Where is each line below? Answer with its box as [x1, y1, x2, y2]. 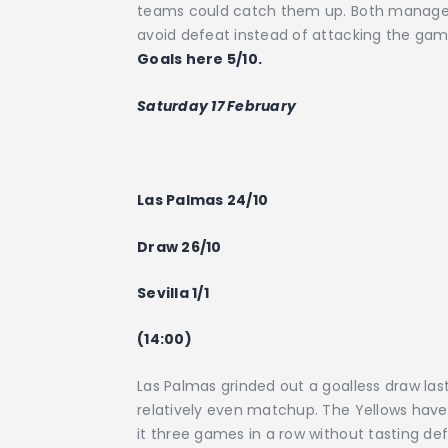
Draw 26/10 [137, 236, 222, 257]
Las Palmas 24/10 [137, 190, 269, 211]
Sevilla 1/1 [137, 282, 209, 303]
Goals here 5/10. [137, 49, 263, 70]
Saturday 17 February [137, 95, 297, 116]
